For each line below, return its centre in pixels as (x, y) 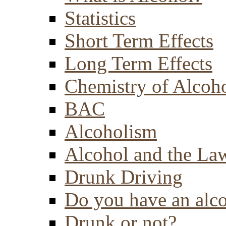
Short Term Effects (139, 41)
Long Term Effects (138, 63)
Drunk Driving (124, 177)
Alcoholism (111, 131)
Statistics (100, 18)
